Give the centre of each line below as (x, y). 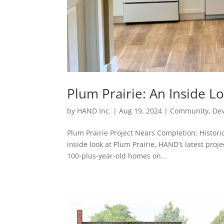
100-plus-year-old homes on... (117, 156)
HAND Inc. (94, 111)
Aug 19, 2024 (141, 111)
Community (189, 111)
